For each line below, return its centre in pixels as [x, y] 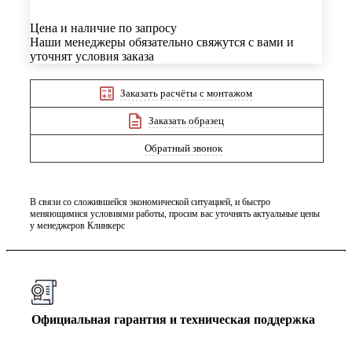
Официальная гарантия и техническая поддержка [173, 320]
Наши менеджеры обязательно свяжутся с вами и [162, 42]
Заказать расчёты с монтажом [186, 93]
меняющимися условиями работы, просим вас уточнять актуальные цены [175, 213]
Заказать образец [186, 120]
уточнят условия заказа [92, 57]
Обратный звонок [183, 148]
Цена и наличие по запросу [103, 28]
